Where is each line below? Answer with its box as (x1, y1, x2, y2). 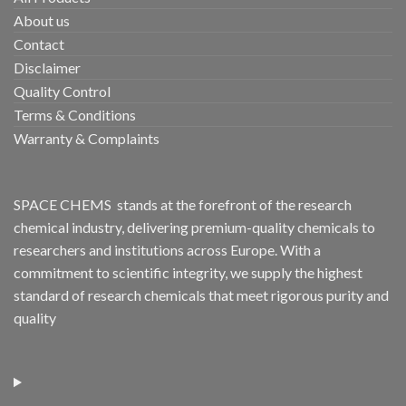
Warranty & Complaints (14, 130, 159, 148)
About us (14, 12, 70, 30)
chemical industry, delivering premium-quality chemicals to (14, 218, 375, 237)
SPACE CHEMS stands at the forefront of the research (14, 196, 352, 214)
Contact (14, 35, 64, 53)
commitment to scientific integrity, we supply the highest (14, 264, 362, 282)
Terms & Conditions (14, 106, 136, 124)
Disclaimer (14, 59, 81, 77)
